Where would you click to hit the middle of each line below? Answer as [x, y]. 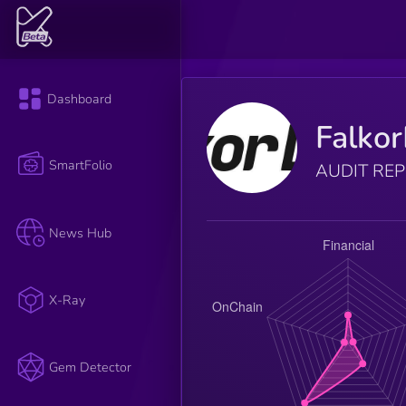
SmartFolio [81, 165]
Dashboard [80, 99]
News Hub [81, 232]
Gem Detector [91, 367]
